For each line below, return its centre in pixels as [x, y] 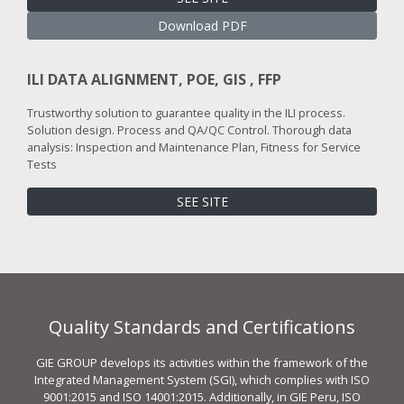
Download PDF [202, 25]
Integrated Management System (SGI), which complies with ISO [202, 379]
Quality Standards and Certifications [202, 326]
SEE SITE [202, 201]
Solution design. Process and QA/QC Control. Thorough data [189, 129]
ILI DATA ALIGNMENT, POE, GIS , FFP [154, 79]
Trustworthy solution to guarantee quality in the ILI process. [186, 112]
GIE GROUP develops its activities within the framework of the [202, 362]
